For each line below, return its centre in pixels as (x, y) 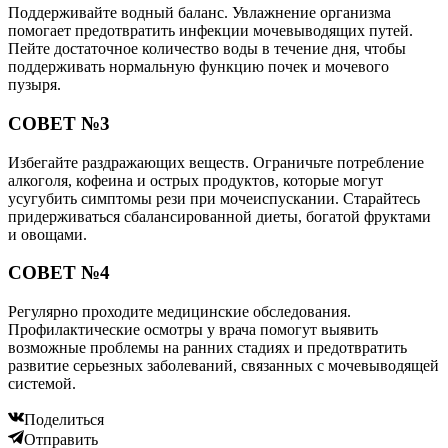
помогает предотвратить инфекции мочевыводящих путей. (210, 31)
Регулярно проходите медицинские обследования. (179, 312)
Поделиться (64, 420)
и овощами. (47, 234)
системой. (42, 384)
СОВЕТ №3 (59, 123)
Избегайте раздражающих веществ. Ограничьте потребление (216, 162)
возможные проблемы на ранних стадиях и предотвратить (207, 348)
